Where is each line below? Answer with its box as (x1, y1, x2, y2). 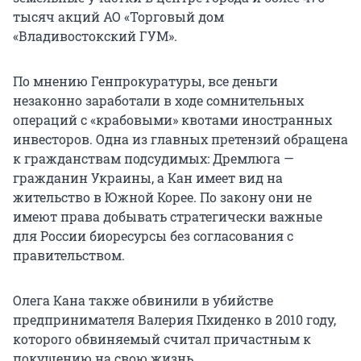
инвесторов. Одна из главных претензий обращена (13, 131, 348, 148)
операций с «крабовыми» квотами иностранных (13, 111, 332, 129)
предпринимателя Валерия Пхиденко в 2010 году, (13, 311, 336, 329)
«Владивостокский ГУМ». (13, 27, 177, 45)
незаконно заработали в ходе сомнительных (13, 92, 304, 110)
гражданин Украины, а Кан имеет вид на (13, 169, 283, 187)
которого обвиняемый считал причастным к (13, 330, 311, 348)
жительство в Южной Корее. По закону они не (13, 189, 312, 206)
